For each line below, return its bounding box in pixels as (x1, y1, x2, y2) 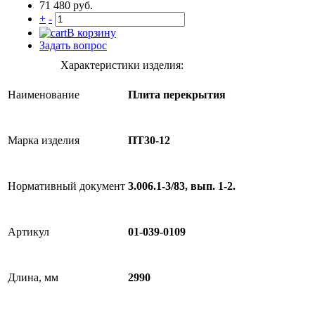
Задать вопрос (39, 39, 107, 51)
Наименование (8, 89, 79, 101)
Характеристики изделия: (60, 59, 184, 71)
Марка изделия (8, 134, 79, 146)
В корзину (67, 27, 116, 39)
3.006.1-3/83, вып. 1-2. (128, 180, 236, 193)
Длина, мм (8, 271, 58, 283)
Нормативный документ (8, 180, 125, 192)
